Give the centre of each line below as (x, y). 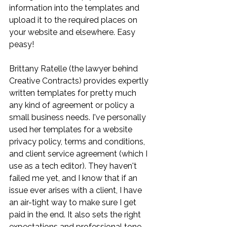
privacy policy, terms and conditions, (78, 141)
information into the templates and (75, 8)
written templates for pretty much (74, 93)
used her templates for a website (72, 129)
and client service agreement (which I (79, 154)
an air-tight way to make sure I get (74, 202)
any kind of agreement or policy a (73, 105)
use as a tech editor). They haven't (74, 166)
